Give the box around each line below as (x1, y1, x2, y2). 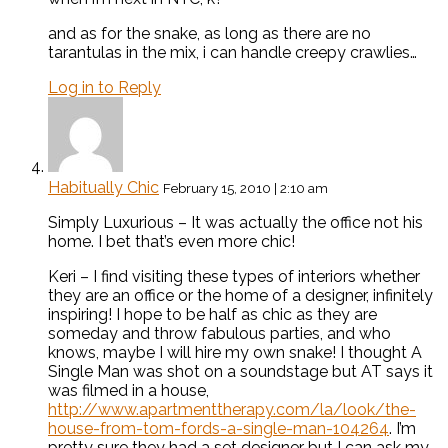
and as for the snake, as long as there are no (48, 24, 371, 44)
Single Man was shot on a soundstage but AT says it (48, 362, 433, 382)
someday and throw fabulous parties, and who (48, 324, 391, 344)
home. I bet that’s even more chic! (48, 232, 295, 252)
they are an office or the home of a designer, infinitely (48, 286, 433, 306)
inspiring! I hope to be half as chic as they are (48, 305, 377, 325)
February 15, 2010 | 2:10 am (163, 180, 328, 197)
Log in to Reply (48, 78, 161, 98)
